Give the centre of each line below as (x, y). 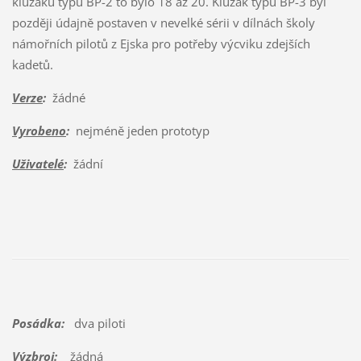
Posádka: (38, 324)
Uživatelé (37, 163)
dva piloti (95, 324)
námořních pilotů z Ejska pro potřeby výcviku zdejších (161, 43)
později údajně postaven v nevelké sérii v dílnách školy (163, 22)
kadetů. (32, 64)
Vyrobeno (39, 130)
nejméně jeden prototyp (139, 130)
